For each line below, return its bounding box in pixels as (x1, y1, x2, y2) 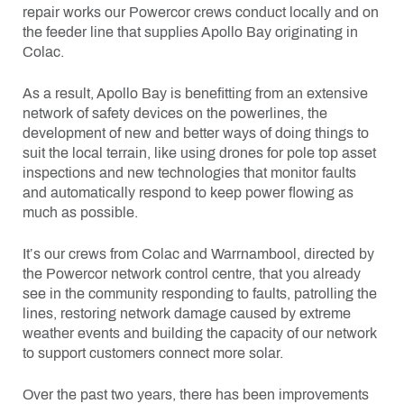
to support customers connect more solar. (23, 344, 283, 361)
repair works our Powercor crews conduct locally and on (23, 4, 379, 20)
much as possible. (23, 204, 138, 220)
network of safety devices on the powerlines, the (23, 105, 327, 121)
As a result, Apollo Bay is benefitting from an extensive (23, 85, 368, 101)
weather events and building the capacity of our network (23, 325, 377, 341)
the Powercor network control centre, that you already (23, 265, 361, 281)
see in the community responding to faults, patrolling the (23, 285, 377, 301)
